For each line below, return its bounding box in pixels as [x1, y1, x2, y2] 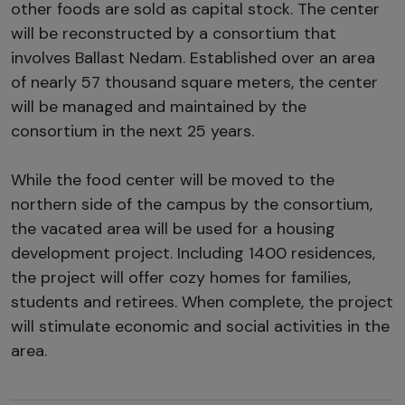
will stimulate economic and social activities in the [11, 315, 390, 337]
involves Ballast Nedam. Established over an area [11, 46, 375, 69]
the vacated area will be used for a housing [11, 217, 335, 240]
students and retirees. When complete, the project [11, 290, 393, 313]
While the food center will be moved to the [11, 168, 334, 191]
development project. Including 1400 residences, [11, 241, 375, 264]
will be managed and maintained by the [11, 95, 306, 118]
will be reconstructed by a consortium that [11, 22, 336, 44]
